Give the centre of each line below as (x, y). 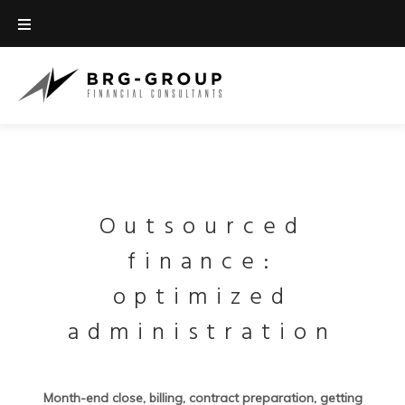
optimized (202, 298)
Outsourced (202, 227)
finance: (202, 263)
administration (202, 333)
